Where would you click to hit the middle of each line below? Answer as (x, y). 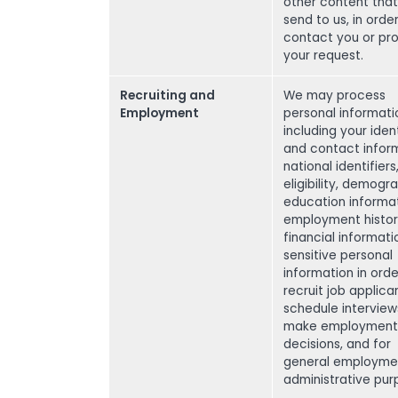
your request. (323, 56)
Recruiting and (167, 96)
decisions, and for (337, 344)
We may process (334, 96)
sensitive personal (338, 255)
